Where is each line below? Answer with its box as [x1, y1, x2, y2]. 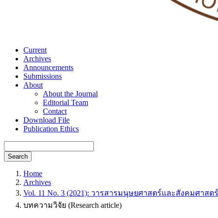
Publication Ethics [23, 125, 79, 133]
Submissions [23, 72, 62, 80]
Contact [43, 107, 67, 115]
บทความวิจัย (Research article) [23, 201, 122, 209]
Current [23, 46, 47, 54]
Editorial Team [43, 98, 88, 107]
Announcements [23, 63, 73, 72]
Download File [23, 116, 70, 124]
